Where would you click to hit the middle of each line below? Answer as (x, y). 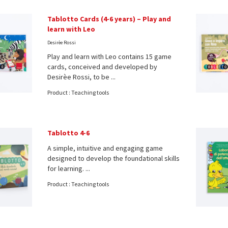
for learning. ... (68, 168)
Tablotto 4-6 (68, 133)
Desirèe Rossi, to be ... (81, 77)
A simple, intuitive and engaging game (105, 148)
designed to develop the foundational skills (113, 158)
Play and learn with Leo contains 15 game (109, 56)
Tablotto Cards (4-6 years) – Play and (109, 19)
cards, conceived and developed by (102, 66)
